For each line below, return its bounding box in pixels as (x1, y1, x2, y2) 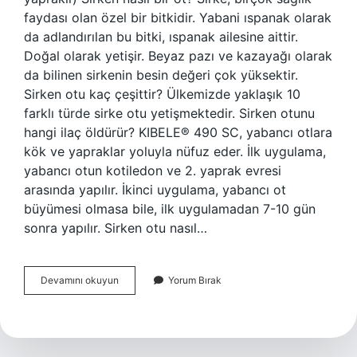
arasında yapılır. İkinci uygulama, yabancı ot (24, 182, 286, 198)
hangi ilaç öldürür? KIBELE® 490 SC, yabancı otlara (24, 124, 332, 140)
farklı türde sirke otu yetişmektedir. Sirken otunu (24, 105, 315, 121)
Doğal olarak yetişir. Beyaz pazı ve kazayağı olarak (24, 48, 332, 64)
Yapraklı (118, 316, 154, 328)
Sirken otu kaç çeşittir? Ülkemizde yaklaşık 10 (24, 86, 300, 102)
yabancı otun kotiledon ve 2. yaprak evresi (24, 163, 281, 178)
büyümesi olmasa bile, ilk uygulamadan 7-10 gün (24, 201, 316, 217)
